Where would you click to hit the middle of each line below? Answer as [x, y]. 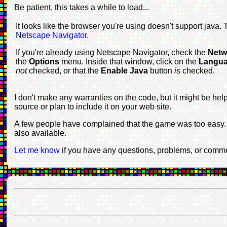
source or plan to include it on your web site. [92, 106]
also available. [40, 133]
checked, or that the [65, 70]
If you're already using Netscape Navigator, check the [111, 52]
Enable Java [125, 70]
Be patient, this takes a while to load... [81, 7]
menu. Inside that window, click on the [130, 61]
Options [45, 61]
